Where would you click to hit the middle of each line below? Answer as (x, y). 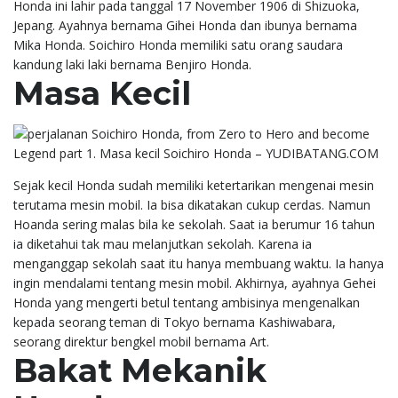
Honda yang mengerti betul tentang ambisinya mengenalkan (187, 302)
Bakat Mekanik (140, 370)
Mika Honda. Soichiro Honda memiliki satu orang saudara (178, 44)
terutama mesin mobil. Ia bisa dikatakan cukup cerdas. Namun (192, 204)
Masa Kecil (102, 93)
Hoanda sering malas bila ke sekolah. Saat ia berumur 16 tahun (194, 224)
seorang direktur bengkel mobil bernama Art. (141, 341)
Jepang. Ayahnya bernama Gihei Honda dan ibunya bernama (185, 25)
